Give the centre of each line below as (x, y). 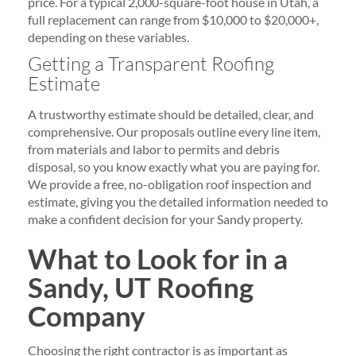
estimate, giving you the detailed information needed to (178, 201)
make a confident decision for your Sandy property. (165, 219)
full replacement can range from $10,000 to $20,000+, (173, 19)
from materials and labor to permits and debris (154, 149)
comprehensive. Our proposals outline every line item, (174, 131)
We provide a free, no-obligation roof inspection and (170, 184)
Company (87, 315)
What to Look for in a (158, 258)
